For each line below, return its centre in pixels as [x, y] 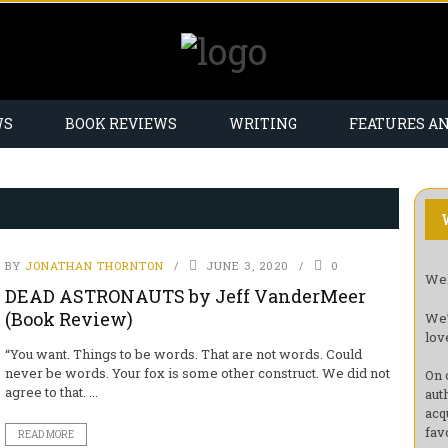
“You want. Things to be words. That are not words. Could [183, 354]
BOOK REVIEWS [121, 123]
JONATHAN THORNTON [94, 265]
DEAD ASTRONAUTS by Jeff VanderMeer [185, 296]
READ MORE [45, 434]
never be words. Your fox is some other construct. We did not [197, 373]
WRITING [263, 123]
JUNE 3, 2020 [247, 265]
